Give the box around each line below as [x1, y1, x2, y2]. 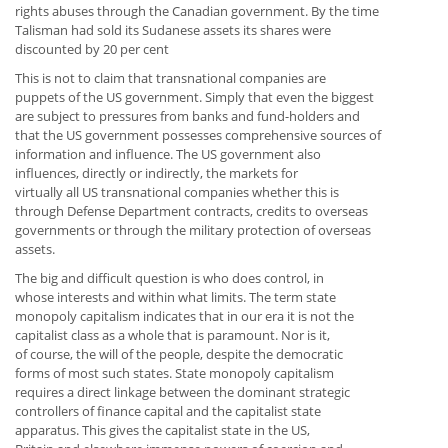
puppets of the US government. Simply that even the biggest [15, 88, 374, 107]
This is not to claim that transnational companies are [15, 69, 326, 88]
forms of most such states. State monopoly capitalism [15, 364, 334, 383]
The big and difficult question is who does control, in [15, 269, 324, 288]
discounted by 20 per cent [15, 40, 169, 59]
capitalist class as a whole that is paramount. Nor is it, [15, 326, 330, 345]
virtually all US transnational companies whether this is [15, 183, 339, 202]
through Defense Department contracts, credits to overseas [15, 202, 368, 221]
